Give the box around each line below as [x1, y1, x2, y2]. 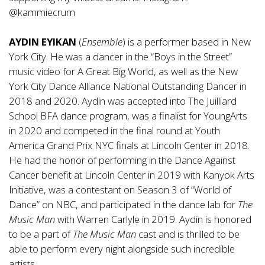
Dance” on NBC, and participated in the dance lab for [9, 198, 238, 212]
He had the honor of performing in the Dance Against [9, 153, 235, 167]
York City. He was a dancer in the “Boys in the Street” [9, 50, 232, 64]
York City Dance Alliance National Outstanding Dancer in [9, 79, 247, 93]
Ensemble [82, 35, 122, 49]
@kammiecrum [9, 5, 75, 20]
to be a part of [9, 227, 73, 241]
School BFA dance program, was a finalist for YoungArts [9, 109, 247, 123]
